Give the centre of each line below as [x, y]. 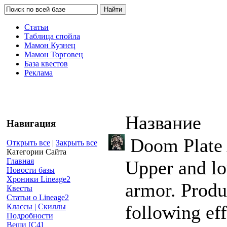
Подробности [30, 216]
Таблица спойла [52, 36]
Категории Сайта [36, 152]
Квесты [20, 188]
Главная [20, 161]
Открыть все [28, 143]
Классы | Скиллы [36, 207]
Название [163, 123]
